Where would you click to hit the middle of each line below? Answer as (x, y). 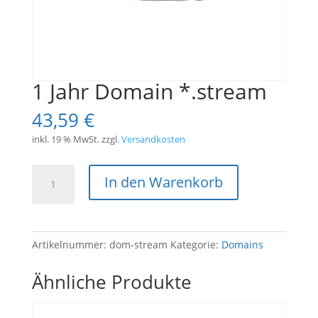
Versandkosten (153, 140)
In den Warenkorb (163, 182)
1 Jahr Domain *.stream (149, 92)
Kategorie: (196, 245)
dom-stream (138, 245)
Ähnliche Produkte (111, 282)
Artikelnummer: (70, 245)
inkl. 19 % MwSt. (65, 140)
